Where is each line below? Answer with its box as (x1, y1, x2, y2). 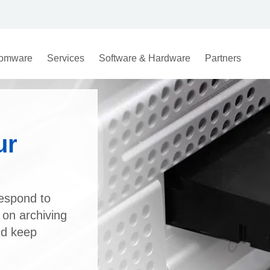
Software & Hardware (98, 53, 190, 63)
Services (46, 53, 84, 63)
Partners (204, 53, 241, 63)
